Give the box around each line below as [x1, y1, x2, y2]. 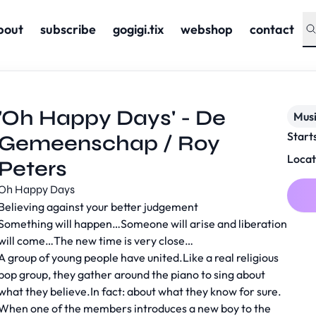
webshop [180, 21, 233, 37]
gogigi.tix [112, 21, 164, 37]
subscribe [39, 21, 96, 37]
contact [249, 21, 294, 37]
